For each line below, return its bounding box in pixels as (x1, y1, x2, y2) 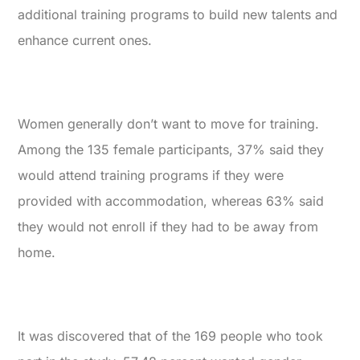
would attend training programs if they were (18, 167, 284, 184)
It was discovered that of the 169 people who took (18, 328, 324, 345)
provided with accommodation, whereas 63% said (18, 193, 325, 210)
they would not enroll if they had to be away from (18, 219, 319, 235)
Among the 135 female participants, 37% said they (18, 141, 325, 158)
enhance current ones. (18, 32, 153, 49)
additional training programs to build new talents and (18, 6, 338, 23)
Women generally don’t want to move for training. (18, 116, 320, 133)
